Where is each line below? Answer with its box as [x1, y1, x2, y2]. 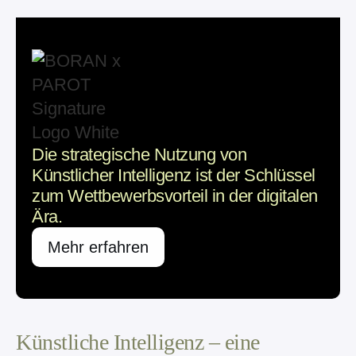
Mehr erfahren [48, 238, 149, 257]
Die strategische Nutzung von [32, 145, 246, 165]
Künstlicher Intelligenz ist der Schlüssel [32, 165, 315, 186]
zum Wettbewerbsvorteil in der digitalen [32, 186, 318, 207]
